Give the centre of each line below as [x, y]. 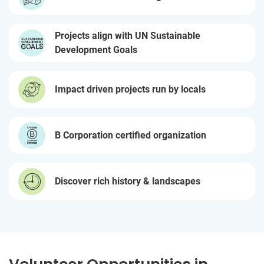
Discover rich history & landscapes [128, 181]
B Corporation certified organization [131, 135]
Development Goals [96, 49]
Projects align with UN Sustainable [128, 35]
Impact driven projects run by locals [130, 89]
